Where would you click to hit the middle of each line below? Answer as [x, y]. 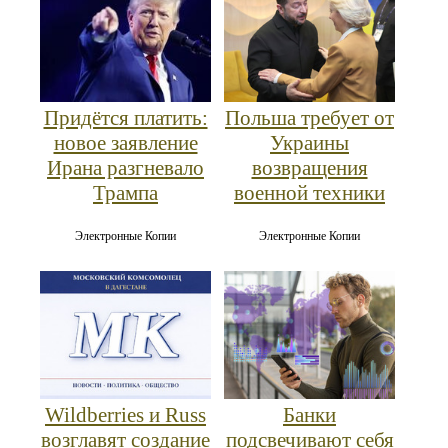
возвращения [309, 167]
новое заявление [125, 142]
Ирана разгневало [125, 167]
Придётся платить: [125, 117]
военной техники [309, 192]
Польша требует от [309, 117]
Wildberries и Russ [125, 414]
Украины [309, 142]
